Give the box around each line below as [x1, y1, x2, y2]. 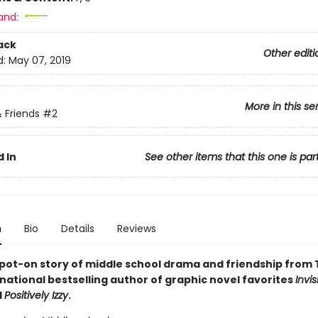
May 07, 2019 [8, 53, 71, 68]
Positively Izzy [4, 288, 68, 302]
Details [60, 221, 94, 236]
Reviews [116, 221, 156, 236]
